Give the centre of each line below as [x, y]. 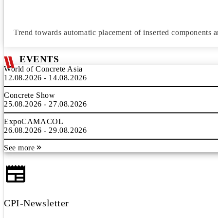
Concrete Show [30, 95]
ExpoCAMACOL [34, 121]
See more [19, 148]
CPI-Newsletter [37, 203]
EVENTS [39, 59]
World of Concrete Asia [43, 69]
